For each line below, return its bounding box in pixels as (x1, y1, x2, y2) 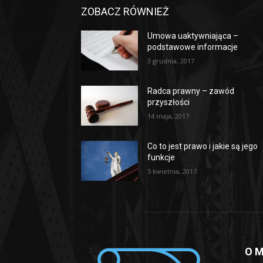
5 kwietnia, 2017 (147, 166, 197, 176)
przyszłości (147, 97, 190, 107)
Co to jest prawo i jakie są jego (147, 141, 258, 151)
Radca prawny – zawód (147, 86, 235, 96)
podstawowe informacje (147, 42, 238, 52)
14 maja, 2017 (147, 111, 190, 120)
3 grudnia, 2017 (147, 56, 195, 65)
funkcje (147, 152, 176, 162)
